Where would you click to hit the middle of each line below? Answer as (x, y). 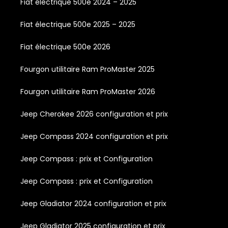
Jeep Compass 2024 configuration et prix (94, 137)
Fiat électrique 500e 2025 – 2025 (78, 25)
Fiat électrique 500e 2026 (65, 47)
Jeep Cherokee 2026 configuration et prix (94, 114)
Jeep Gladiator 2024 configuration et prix (93, 204)
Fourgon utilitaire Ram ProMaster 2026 (88, 92)
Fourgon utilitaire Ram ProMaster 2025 (88, 69)
